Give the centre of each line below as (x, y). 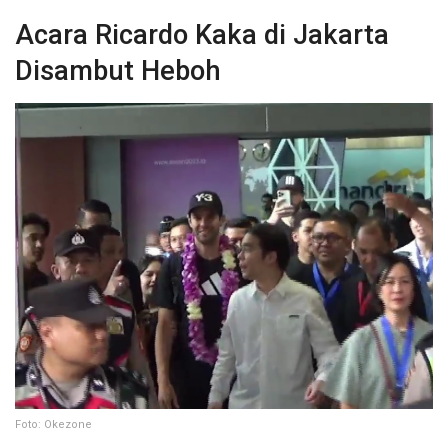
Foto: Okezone (53, 424)
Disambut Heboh (118, 71)
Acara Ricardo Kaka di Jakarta (202, 35)
